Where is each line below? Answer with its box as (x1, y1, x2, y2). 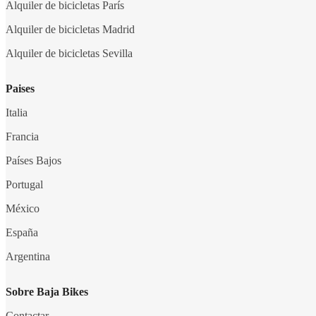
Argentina (6, 250, 50, 262)
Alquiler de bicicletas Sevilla (6, 47, 133, 59)
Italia (6, 106, 28, 119)
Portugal (6, 178, 43, 190)
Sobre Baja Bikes (6, 285, 88, 298)
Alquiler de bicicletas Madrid (6, 23, 135, 35)
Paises (6, 82, 35, 95)
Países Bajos (6, 154, 61, 166)
